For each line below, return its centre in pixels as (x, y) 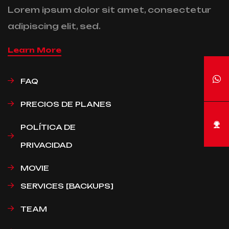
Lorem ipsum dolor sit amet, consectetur (109, 10)
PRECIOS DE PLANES (66, 104)
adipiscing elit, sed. (54, 26)
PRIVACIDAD (46, 145)
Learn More (35, 50)
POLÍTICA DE (48, 127)
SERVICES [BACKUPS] (67, 186)
